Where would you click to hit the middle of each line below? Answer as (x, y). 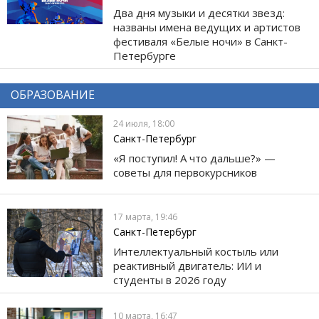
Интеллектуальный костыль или (196, 252)
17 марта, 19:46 (146, 217)
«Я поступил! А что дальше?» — (195, 158)
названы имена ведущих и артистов (207, 27)
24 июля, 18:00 (144, 124)
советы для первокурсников (185, 173)
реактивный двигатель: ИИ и (188, 266)
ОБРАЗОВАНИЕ (53, 95)
